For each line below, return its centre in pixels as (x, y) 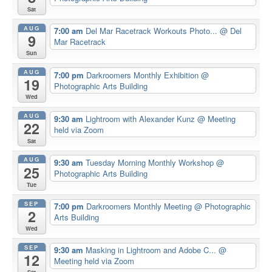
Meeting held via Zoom (94, 261)
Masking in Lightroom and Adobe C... (152, 250)
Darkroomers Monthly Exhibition (143, 75)
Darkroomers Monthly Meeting (140, 206)
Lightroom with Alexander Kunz (141, 118)
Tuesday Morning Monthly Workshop (151, 162)
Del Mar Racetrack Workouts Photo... (152, 31)
